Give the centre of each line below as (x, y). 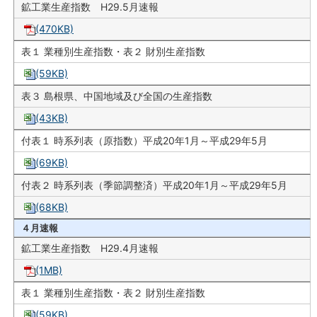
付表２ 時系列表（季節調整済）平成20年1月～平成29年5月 (154, 185)
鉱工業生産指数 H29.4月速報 (90, 248)
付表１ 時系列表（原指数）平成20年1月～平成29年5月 (144, 140)
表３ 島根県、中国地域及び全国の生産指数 (117, 96)
